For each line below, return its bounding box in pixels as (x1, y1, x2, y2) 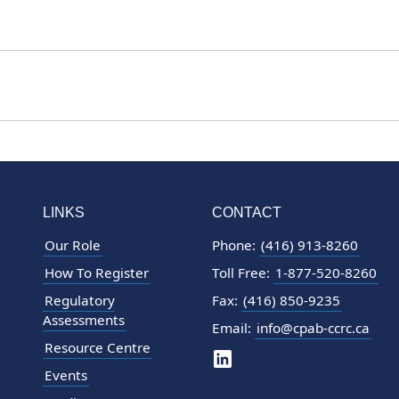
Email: (211, 318, 255, 337)
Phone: (211, 235, 259, 254)
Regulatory (44, 290, 115, 309)
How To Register (44, 263, 149, 281)
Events (44, 365, 87, 384)
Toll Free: (211, 263, 273, 281)
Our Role (44, 235, 101, 254)
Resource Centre (44, 338, 151, 356)
